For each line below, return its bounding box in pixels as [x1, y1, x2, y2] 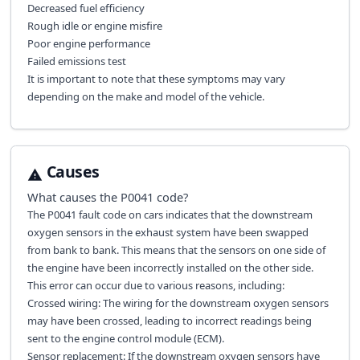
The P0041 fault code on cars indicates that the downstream [27, 207, 313, 222]
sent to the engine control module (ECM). [27, 330, 224, 346]
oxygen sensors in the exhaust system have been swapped [27, 224, 309, 239]
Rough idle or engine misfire [27, 18, 162, 33]
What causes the [27, 188, 121, 205]
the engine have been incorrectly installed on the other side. [27, 260, 313, 275]
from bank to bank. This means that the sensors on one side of [27, 242, 325, 257]
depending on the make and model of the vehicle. [27, 88, 264, 104]
